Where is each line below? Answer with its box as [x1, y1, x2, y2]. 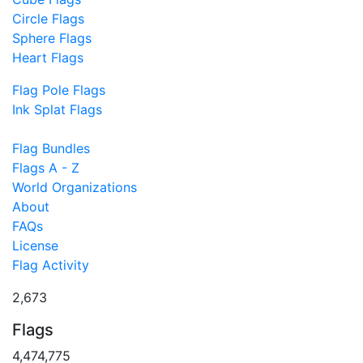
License [12, 237, 58, 254]
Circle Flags [12, 10, 84, 27]
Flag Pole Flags [12, 81, 105, 98]
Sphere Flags [12, 29, 92, 46]
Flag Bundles [12, 139, 90, 156]
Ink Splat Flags [12, 100, 102, 117]
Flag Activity [12, 256, 89, 273]
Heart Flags [12, 49, 83, 66]
